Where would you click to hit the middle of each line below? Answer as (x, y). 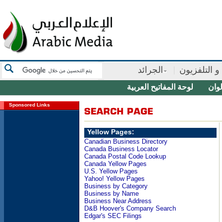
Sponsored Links (28, 105)
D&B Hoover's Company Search (130, 208)
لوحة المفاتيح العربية (160, 87)
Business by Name (111, 194)
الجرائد (150, 70)
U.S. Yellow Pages (111, 171)
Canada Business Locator (121, 149)
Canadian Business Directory (126, 141)
